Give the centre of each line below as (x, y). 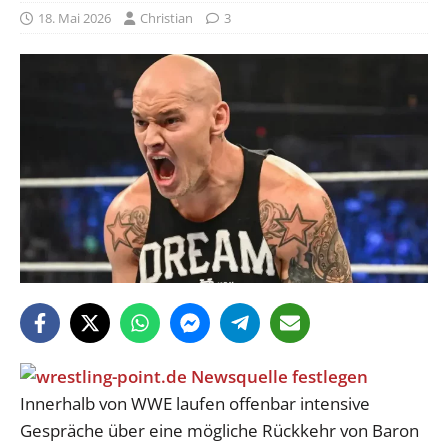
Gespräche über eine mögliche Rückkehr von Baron (219, 431)
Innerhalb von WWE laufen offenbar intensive (195, 404)
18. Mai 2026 (74, 17)
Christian (166, 17)
